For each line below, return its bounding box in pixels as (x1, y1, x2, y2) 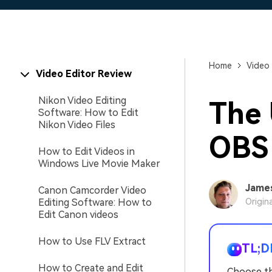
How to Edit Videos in (38, 146, 135, 157)
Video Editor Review (36, 68, 132, 80)
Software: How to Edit (38, 107, 138, 118)
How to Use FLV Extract (38, 236, 146, 247)
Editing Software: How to (38, 197, 152, 208)
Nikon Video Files (38, 119, 115, 131)
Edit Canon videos (38, 209, 118, 220)
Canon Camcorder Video (38, 185, 146, 196)
